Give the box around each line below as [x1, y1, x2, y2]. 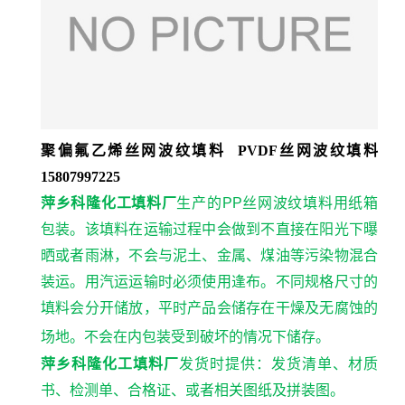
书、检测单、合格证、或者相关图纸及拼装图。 [41, 382, 344, 398]
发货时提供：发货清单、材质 [179, 356, 378, 372]
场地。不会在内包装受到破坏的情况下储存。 [41, 329, 330, 344]
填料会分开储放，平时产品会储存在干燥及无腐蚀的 [41, 300, 378, 316]
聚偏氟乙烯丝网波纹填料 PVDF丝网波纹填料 [41, 143, 378, 158]
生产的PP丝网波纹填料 [176, 195, 334, 211]
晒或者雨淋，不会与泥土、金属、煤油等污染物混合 [41, 248, 378, 263]
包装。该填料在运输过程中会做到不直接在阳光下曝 [41, 221, 378, 237]
